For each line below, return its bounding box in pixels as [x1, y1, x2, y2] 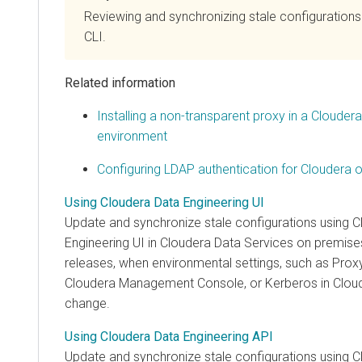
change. [65, 295, 110, 311]
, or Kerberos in [244, 275, 333, 291]
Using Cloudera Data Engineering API [65, 328, 273, 344]
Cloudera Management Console [65, 275, 244, 291]
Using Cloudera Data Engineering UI [65, 194, 264, 210]
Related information [65, 74, 175, 90]
